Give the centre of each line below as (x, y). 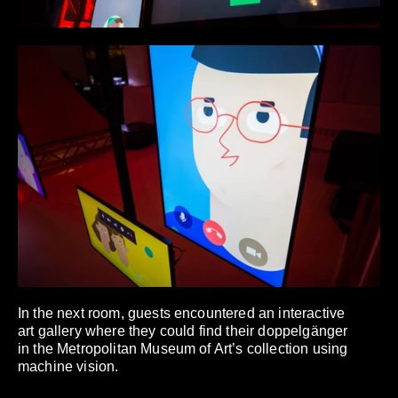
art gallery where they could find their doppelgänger (183, 331)
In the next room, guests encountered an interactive (182, 314)
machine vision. (68, 367)
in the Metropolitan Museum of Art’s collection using (183, 349)
